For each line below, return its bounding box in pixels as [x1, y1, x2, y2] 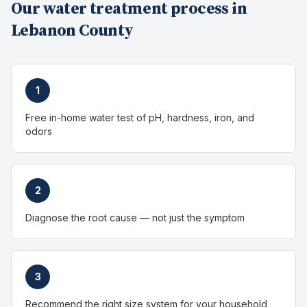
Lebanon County [11, 21, 134, 41]
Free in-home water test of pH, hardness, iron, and [25, 112, 254, 123]
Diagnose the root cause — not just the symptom [25, 212, 245, 223]
